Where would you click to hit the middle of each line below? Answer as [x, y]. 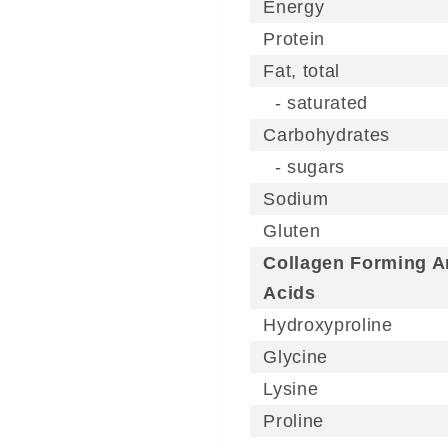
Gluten [292, 231]
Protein [294, 39]
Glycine [296, 357]
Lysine [291, 389]
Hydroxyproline [328, 325]
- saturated [316, 103]
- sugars [304, 167]
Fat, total [302, 71]
